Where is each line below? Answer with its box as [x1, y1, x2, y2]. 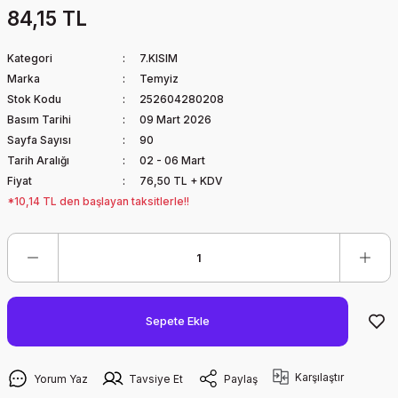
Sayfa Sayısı [7, 133, 71, 147]
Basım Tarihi [7, 113, 71, 126]
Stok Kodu [7, 92, 61, 106]
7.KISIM [139, 52, 178, 65]
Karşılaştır [295, 370, 344, 384]
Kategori [7, 52, 52, 65]
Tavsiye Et [129, 371, 183, 386]
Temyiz [139, 72, 179, 85]
